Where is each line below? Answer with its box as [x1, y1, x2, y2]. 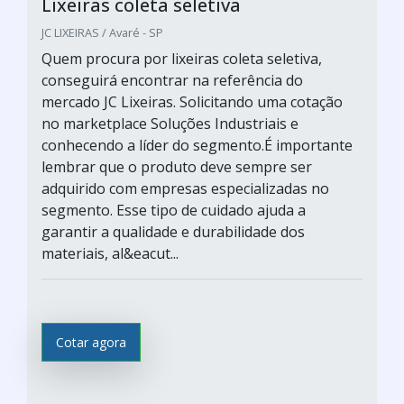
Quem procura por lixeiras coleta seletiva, [41, 49, 322, 69]
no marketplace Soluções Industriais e [41, 114, 298, 133]
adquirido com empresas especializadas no [41, 179, 329, 198]
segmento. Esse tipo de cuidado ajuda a [41, 200, 306, 220]
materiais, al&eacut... [41, 243, 179, 263]
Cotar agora [56, 333, 126, 351]
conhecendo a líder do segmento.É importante [41, 135, 353, 155]
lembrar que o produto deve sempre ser [41, 157, 312, 177]
